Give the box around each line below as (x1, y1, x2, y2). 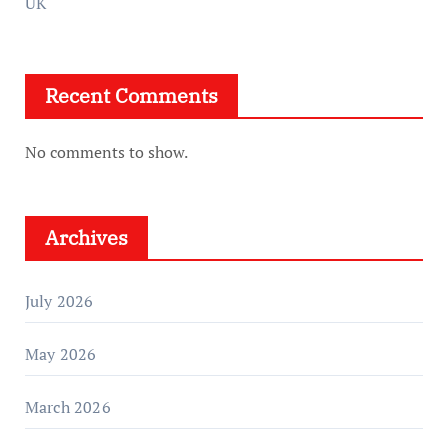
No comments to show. (24, 140, 188, 163)
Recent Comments (44, 81, 218, 109)
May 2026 (24, 342, 97, 365)
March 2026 (24, 395, 111, 418)
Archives (44, 223, 128, 251)
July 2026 (24, 289, 94, 312)
